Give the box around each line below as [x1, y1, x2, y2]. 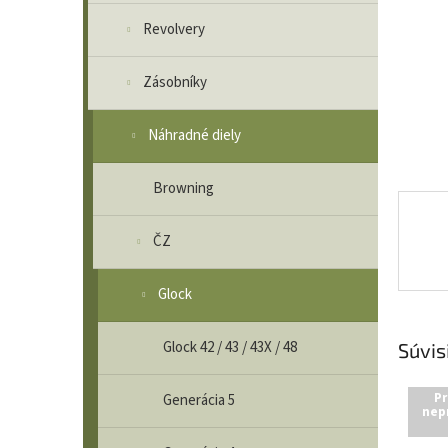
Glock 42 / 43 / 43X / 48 [163, 337, 297, 358]
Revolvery [143, 19, 205, 40]
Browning [153, 178, 214, 199]
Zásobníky [143, 72, 207, 93]
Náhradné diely [148, 125, 241, 146]
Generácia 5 [163, 390, 235, 411]
